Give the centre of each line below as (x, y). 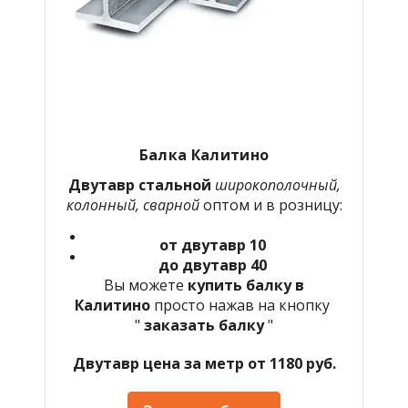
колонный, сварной (133, 204)
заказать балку (204, 325)
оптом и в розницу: (270, 204)
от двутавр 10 (212, 245)
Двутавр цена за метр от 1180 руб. (204, 363)
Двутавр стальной (141, 184)
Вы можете (146, 285)
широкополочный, (277, 184)
